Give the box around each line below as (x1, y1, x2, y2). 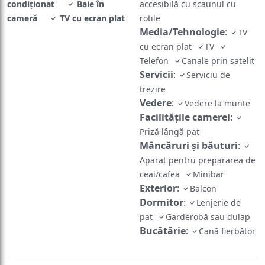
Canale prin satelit (182, 38, 257, 50)
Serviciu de (186, 53, 230, 64)
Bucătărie (140, 208, 186, 221)
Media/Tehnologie (140, 9, 225, 22)
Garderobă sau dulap (166, 195, 253, 206)
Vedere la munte (185, 81, 253, 93)
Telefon (140, 38, 173, 50)
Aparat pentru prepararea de (140, 138, 256, 150)
